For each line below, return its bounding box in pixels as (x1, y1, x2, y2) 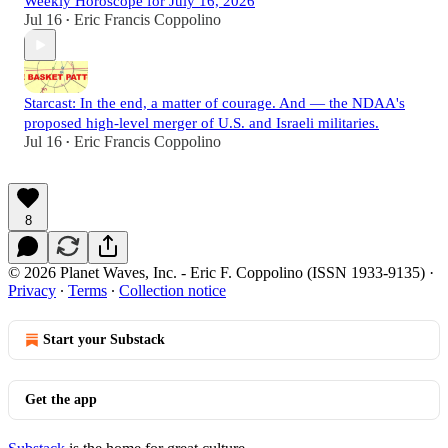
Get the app (25, 392, 97, 408)
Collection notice (119, 282, 226, 300)
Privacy (8, 282, 56, 300)
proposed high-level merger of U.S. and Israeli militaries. (24, 115, 379, 132)
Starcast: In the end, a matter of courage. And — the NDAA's (24, 95, 405, 112)
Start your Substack (43, 332, 165, 348)
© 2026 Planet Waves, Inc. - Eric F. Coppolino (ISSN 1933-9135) (8, 264, 425, 282)
